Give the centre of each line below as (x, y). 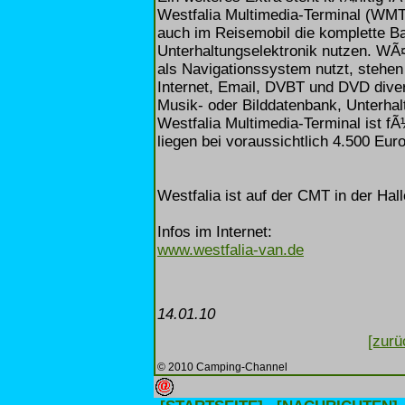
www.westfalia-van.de (231, 250)
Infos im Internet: (215, 231)
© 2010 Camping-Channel (222, 366)
